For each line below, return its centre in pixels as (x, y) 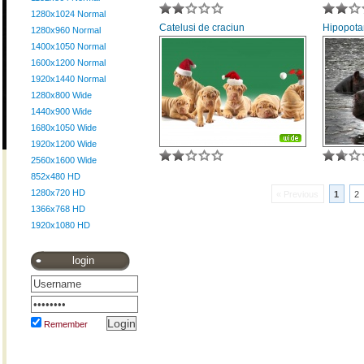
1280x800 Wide (61, 95)
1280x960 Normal (66, 30)
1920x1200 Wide (64, 144)
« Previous (297, 194)
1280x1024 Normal (68, 14)
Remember (66, 324)
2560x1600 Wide (64, 160)
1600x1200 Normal (68, 63)
